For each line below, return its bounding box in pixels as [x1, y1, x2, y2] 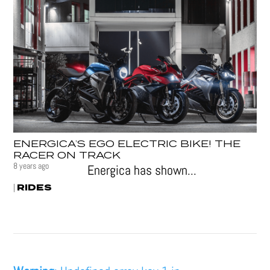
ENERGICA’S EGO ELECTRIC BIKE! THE [13, 136, 241, 152]
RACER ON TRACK [13, 148, 121, 164]
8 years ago [13, 160, 49, 172]
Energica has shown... [87, 162, 197, 179]
